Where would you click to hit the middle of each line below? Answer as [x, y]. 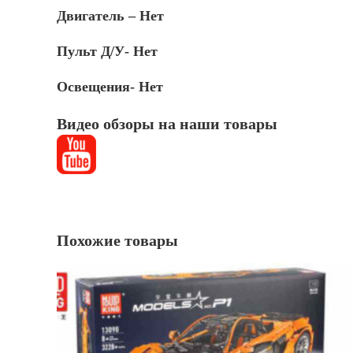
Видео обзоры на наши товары [167, 124]
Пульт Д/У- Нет [107, 51]
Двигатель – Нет [110, 16]
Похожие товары [117, 240]
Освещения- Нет [110, 87]
